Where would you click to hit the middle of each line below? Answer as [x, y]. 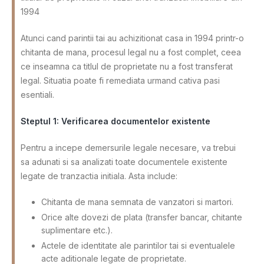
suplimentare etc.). [77, 230]
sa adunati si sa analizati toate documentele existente [124, 161]
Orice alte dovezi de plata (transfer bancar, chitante [142, 217]
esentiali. [37, 94]
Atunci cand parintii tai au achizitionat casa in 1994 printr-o [132, 38]
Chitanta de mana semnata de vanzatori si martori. [137, 202]
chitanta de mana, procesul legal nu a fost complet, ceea [131, 52]
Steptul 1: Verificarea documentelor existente [115, 121]
